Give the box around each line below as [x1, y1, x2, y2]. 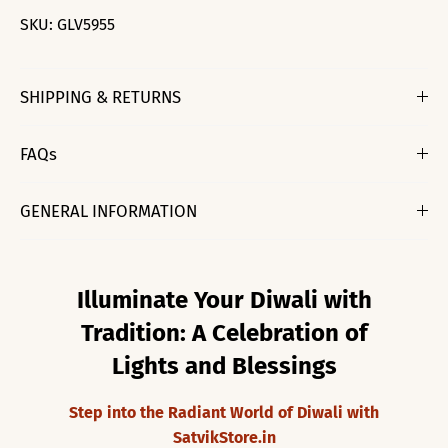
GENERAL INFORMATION [20, 201, 197, 222]
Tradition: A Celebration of [80, 319, 368, 348]
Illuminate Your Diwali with [76, 286, 372, 315]
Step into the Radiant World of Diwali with [69, 402, 379, 422]
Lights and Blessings [111, 352, 337, 381]
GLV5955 [57, 15, 115, 35]
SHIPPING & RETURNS [20, 87, 181, 108]
